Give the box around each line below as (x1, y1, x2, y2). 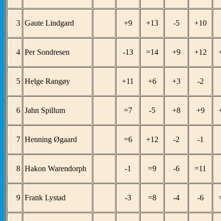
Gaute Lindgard (25, 19, 74, 28)
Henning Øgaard (25, 135, 77, 144)
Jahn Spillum (25, 106, 65, 115)
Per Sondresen (25, 48, 70, 57)
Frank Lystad (25, 193, 66, 202)
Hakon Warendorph (25, 164, 86, 173)
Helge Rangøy (25, 77, 70, 86)
